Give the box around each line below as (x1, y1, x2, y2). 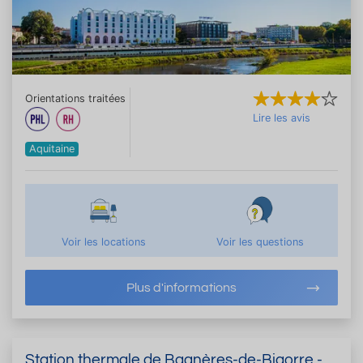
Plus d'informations (126, 280, 237, 294)
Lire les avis (253, 111, 310, 124)
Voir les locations (61, 235, 146, 248)
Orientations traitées (25, 92, 126, 105)
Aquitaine (29, 142, 75, 155)
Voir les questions (216, 235, 304, 248)
